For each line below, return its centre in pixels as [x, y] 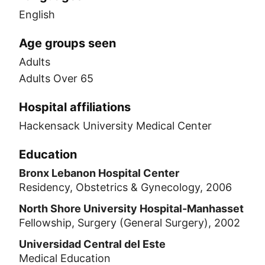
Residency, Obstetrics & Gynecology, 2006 [125, 187]
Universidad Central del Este [92, 244]
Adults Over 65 [56, 78]
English [37, 14]
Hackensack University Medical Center [115, 126]
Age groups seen [67, 43]
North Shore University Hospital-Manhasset [131, 209]
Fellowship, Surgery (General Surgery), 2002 [130, 223]
